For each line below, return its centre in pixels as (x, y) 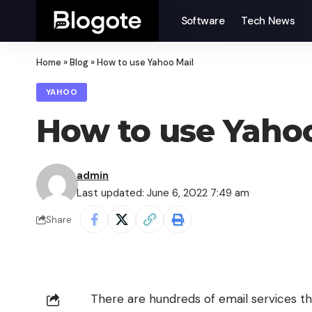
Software (203, 21)
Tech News (268, 21)
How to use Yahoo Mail (145, 62)
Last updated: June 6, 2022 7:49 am (163, 193)
